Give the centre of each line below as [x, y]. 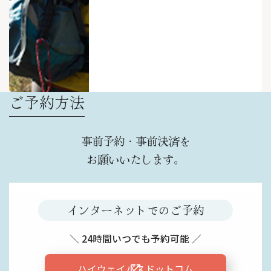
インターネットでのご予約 [135, 210]
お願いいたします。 [135, 158]
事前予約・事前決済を [135, 140]
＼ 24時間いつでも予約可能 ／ [135, 238]
